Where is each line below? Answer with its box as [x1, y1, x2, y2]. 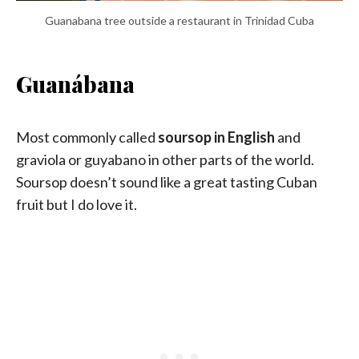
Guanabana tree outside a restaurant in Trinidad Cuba [45, 13, 314, 27]
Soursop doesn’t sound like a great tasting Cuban [16, 172, 317, 191]
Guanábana [16, 68, 135, 99]
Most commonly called [16, 127, 158, 146]
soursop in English [158, 127, 275, 146]
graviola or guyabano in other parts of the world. [16, 150, 314, 168]
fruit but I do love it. [16, 195, 139, 213]
